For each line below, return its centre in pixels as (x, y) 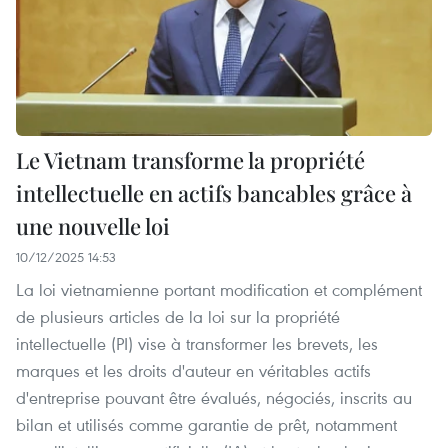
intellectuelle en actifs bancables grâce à (214, 193)
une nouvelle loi (93, 226)
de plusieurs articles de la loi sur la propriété (178, 317)
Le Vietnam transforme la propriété (190, 160)
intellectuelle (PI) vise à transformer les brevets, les (197, 344)
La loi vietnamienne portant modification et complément (219, 290)
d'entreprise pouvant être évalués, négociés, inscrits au (214, 398)
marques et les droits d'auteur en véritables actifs (193, 371)
